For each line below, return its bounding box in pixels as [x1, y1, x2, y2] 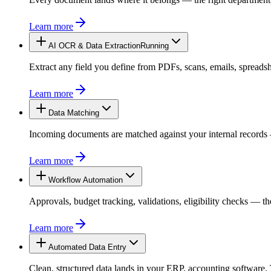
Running [99, 108, 128, 117]
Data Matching [48, 108, 99, 117]
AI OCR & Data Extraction [48, 41, 140, 50]
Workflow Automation [48, 175, 123, 184]
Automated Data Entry [48, 242, 126, 252]
